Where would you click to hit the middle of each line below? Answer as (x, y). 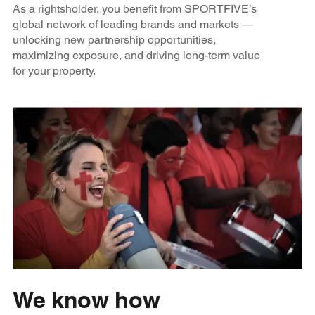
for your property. (54, 70)
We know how (86, 300)
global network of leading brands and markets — (133, 24)
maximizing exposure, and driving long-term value (136, 55)
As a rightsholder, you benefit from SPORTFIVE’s (134, 8)
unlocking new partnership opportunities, (114, 39)
